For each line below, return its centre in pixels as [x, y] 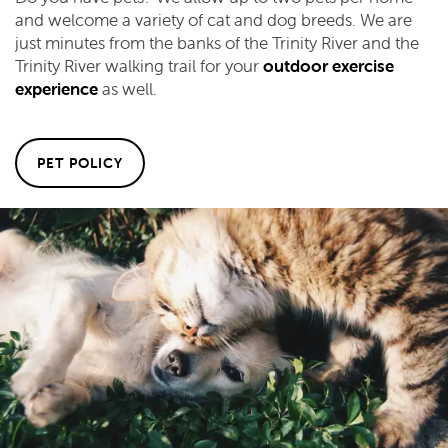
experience [56, 89]
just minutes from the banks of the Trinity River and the [217, 43]
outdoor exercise [328, 66]
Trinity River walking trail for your [139, 66]
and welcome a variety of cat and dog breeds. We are [213, 20]
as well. [127, 89]
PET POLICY [80, 163]
